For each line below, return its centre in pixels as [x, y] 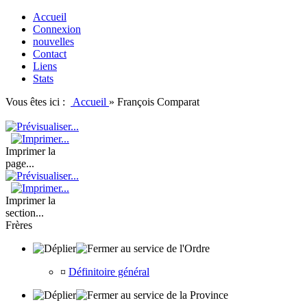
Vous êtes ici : [38, 102]
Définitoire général [109, 272]
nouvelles [53, 41]
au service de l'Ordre [164, 248]
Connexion [57, 29]
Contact [50, 54]
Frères [19, 225]
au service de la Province [173, 295]
